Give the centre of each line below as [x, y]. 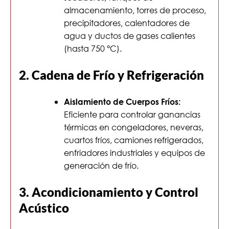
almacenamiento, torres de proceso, [135, 10]
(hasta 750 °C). [93, 49]
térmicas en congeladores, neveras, [134, 127]
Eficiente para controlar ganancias [132, 114]
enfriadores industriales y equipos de [134, 153]
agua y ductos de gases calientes [130, 36]
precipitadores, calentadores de [127, 23]
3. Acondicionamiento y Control [109, 192]
